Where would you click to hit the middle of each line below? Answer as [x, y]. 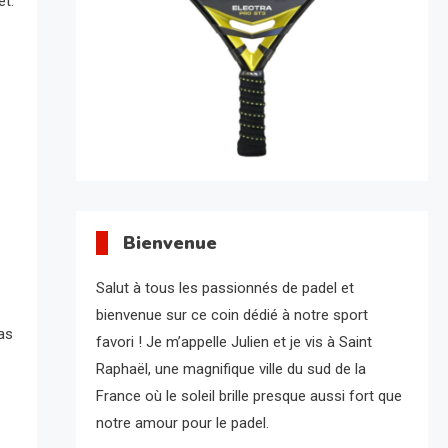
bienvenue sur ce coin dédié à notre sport [231, 315]
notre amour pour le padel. [182, 423]
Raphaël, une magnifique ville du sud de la [230, 369]
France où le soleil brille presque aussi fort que [248, 396]
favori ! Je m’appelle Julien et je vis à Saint [233, 342]
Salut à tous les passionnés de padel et [224, 288]
